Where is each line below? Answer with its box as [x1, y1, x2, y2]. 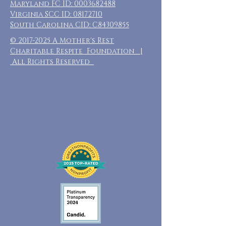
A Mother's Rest [50, 36, 114, 45]
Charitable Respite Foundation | [10, 46, 142, 56]
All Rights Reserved [10, 57, 94, 67]
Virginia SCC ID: [10, 10, 73, 19]
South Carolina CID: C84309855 [10, 20, 129, 30]
